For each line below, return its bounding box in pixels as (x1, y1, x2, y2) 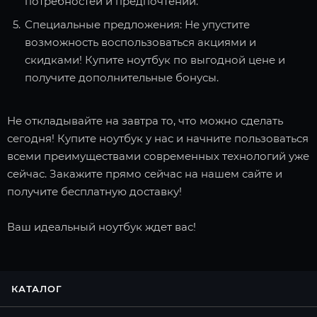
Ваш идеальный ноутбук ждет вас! (7, 219, 196, 234)
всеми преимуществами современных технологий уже (7, 149, 309, 163)
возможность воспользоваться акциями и (25, 35, 256, 49)
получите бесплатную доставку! (7, 184, 182, 198)
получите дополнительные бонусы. (25, 70, 219, 84)
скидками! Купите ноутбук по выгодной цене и (25, 52, 285, 67)
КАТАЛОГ (11, 283, 62, 294)
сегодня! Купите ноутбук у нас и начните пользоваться (7, 131, 309, 145)
